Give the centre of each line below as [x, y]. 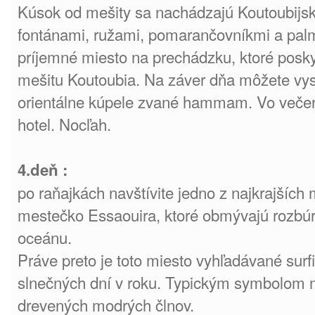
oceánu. [45, 237]
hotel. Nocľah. [64, 124]
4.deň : [43, 169]
